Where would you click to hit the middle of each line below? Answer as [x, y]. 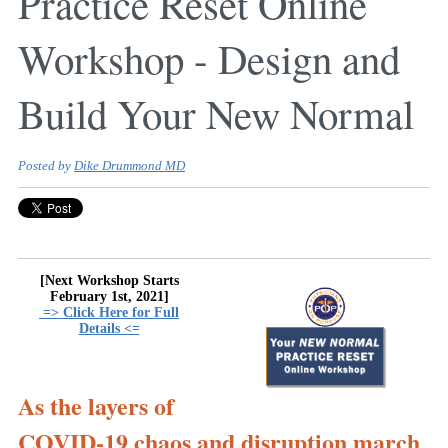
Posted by [46, 166]
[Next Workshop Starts [109, 281]
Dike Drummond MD [129, 166]
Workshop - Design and [209, 58]
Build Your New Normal [216, 113]
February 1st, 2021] [109, 297]
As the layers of [96, 406]
